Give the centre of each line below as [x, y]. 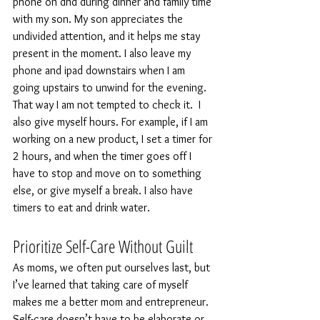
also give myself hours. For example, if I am [112, 121]
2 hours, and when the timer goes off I [104, 156]
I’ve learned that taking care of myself [102, 284]
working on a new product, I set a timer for [114, 139]
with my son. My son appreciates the [99, 19]
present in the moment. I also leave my [103, 53]
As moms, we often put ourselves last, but [113, 267]
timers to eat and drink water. [81, 207]
